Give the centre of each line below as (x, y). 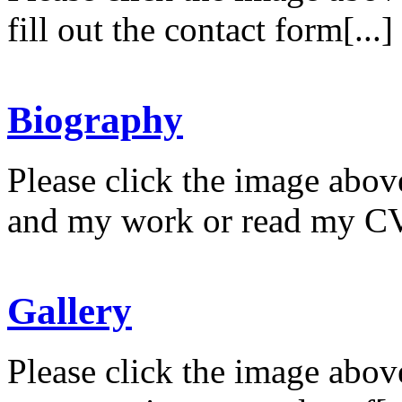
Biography (95, 119)
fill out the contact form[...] (200, 29)
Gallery (70, 310)
